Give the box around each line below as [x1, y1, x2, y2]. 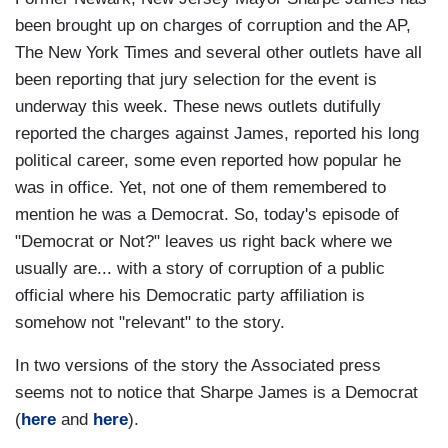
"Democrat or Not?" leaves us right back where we [15, 232, 392, 252]
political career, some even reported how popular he [15, 151, 401, 171]
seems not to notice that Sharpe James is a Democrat [15, 383, 418, 403]
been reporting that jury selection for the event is [15, 70, 377, 90]
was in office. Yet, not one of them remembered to [15, 178, 386, 198]
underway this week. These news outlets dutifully [15, 97, 381, 117]
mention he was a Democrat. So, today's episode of [15, 205, 399, 225]
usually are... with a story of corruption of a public [15, 259, 385, 279]
